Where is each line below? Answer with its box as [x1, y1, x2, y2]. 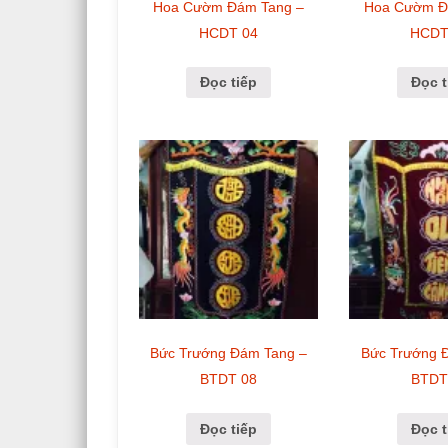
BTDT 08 [200, 371, 258, 388]
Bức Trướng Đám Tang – [150, 345, 308, 362]
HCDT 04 [199, 24, 259, 41]
